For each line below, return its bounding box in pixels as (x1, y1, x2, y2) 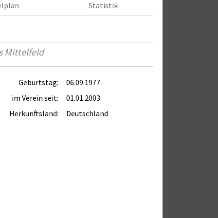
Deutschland (66, 108, 108, 118)
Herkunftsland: (9, 108, 58, 118)
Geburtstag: (18, 77, 58, 87)
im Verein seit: (12, 92, 58, 103)
